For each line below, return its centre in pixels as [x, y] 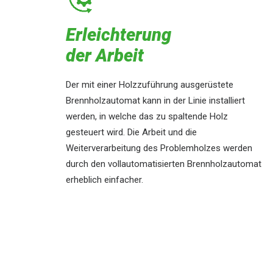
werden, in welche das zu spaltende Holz [147, 116]
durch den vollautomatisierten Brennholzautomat [164, 164]
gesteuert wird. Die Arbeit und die [131, 132]
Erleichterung [119, 35]
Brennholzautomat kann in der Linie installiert [155, 101]
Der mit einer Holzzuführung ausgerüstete [150, 85]
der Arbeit [105, 55]
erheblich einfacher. [105, 180]
